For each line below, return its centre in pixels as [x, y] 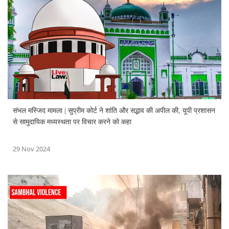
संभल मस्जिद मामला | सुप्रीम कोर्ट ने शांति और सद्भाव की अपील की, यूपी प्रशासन [114, 110]
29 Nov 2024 [31, 148]
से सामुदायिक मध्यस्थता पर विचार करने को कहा [72, 122]
